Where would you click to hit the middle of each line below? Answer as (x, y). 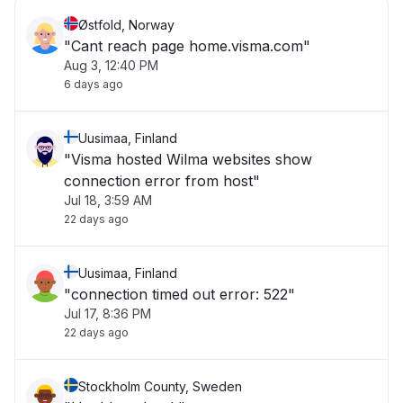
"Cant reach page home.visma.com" (187, 46)
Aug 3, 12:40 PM (111, 65)
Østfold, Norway (126, 25)
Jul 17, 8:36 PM (107, 313)
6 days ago (94, 84)
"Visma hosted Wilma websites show (188, 159)
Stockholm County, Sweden (160, 386)
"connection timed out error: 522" (257, 294)
